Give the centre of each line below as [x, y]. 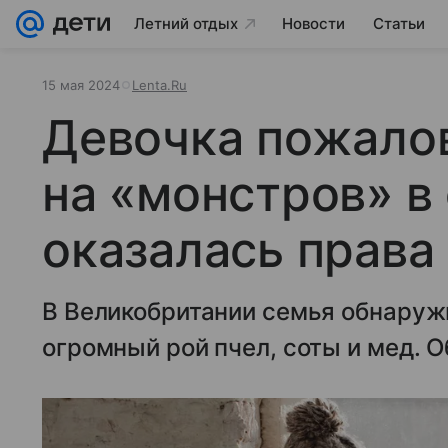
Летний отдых [186, 23]
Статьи [399, 23]
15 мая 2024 [81, 85]
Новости [313, 23]
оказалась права [238, 249]
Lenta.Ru [159, 85]
